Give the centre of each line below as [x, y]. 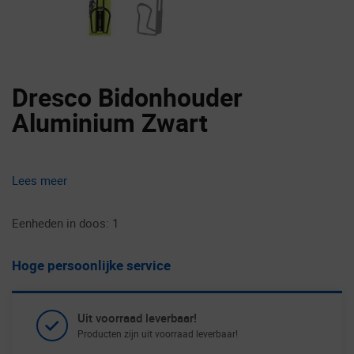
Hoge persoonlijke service [91, 265]
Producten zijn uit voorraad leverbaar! [158, 333]
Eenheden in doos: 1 [65, 222]
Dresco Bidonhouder [127, 96]
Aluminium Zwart [110, 122]
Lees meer [40, 180]
